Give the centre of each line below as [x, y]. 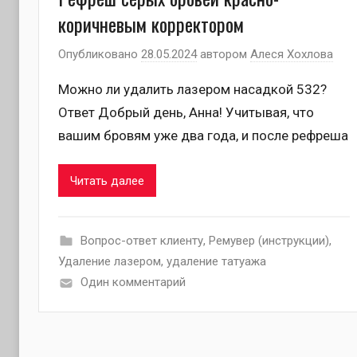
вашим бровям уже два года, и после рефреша [203, 135]
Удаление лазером [110, 262]
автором [224, 54]
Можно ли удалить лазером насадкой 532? [192, 89]
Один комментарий [133, 282]
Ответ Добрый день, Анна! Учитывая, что [186, 112]
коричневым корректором [151, 24]
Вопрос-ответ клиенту [141, 241]
